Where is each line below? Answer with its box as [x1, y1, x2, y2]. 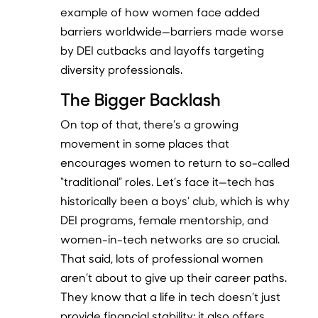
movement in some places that [60, 135, 230, 150]
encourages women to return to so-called [60, 154, 290, 170]
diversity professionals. [60, 61, 183, 77]
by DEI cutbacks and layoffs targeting [60, 42, 265, 57]
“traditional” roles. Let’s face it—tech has [60, 173, 275, 189]
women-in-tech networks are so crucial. [60, 231, 280, 246]
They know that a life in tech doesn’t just [60, 288, 281, 304]
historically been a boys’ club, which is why [60, 192, 290, 208]
